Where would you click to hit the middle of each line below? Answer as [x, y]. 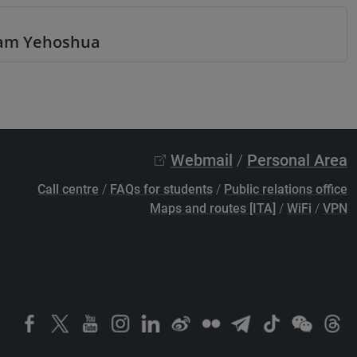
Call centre [68, 189]
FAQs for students [161, 189]
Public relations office [286, 189]
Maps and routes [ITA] [213, 208]
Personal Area [297, 160]
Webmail [202, 160]
